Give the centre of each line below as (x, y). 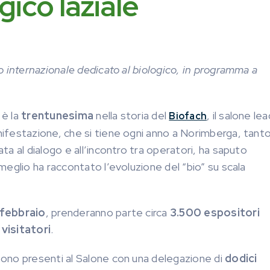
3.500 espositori (215, 212)
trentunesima (58, 115)
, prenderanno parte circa (108, 212)
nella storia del (131, 115)
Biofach (188, 116)
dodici (241, 258)
